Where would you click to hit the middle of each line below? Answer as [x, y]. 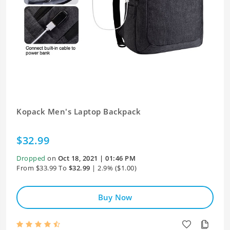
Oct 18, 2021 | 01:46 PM [97, 158]
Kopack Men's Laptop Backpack [79, 111]
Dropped [31, 158]
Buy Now [115, 197]
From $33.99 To [42, 168]
